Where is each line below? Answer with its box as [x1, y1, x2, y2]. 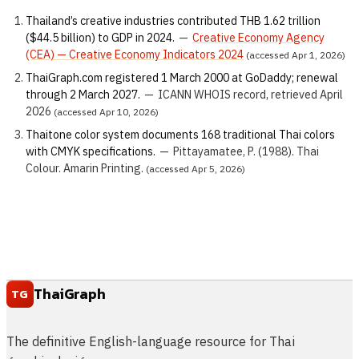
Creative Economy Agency [192, 30, 325, 46]
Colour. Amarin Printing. [26, 161, 143, 176]
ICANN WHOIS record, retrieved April [157, 87, 343, 103]
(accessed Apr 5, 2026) [143, 163, 245, 175]
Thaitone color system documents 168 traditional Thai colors [26, 127, 335, 143]
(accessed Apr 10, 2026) [51, 106, 159, 119]
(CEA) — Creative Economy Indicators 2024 [26, 47, 244, 63]
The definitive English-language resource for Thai [6, 333, 295, 349]
